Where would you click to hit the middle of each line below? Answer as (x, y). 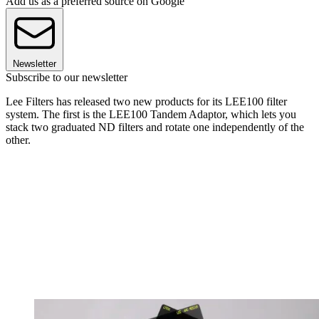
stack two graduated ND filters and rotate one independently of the (155, 127)
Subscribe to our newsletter (67, 78)
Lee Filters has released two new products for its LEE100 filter (146, 102)
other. (18, 140)
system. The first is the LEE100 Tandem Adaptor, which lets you (151, 115)
